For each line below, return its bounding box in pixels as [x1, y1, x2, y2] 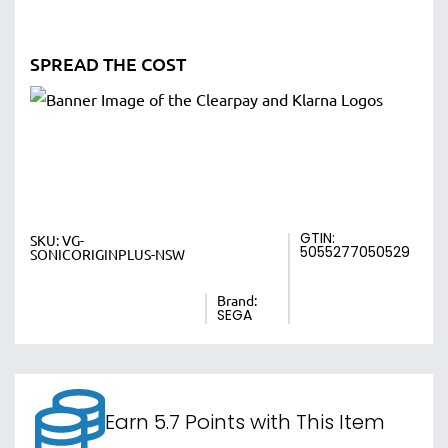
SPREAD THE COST [30, 52, 186, 75]
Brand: [216, 291, 257, 309]
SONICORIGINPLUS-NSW [30, 245, 185, 263]
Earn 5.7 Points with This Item [105, 408, 385, 440]
